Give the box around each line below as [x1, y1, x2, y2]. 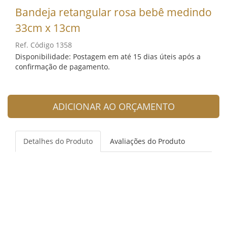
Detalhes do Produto [23, 136, 93, 146]
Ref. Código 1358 [15, 40, 72, 50]
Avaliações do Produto [110, 136, 185, 146]
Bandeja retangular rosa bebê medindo [15, 5, 212, 19]
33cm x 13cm [15, 20, 81, 35]
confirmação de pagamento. [15, 61, 110, 71]
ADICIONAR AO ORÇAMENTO [52, 100, 175, 112]
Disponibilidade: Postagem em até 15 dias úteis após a [15, 51, 201, 61]
